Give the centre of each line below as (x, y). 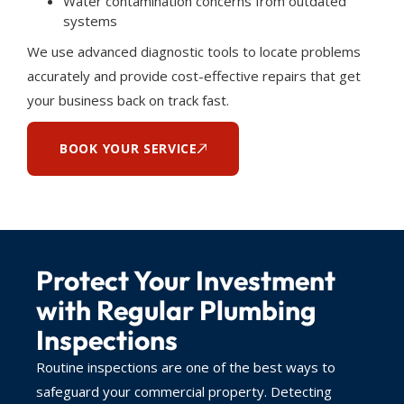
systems (90, 20)
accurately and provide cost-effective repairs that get (194, 75)
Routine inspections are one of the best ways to (186, 367)
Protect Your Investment (186, 280)
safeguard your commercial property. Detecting (184, 391)
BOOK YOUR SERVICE (129, 148)
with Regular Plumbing (176, 310)
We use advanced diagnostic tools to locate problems (194, 51)
